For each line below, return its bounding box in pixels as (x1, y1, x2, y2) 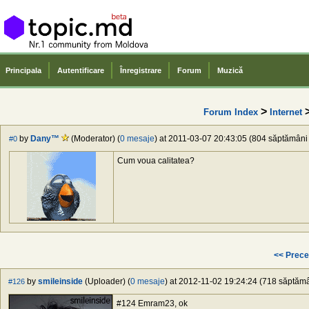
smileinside (38, 277, 83, 287)
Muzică (217, 66, 243, 74)
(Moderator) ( (69, 134, 120, 144)
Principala (6, 66, 41, 74)
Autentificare (57, 66, 104, 74)
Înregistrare (120, 66, 161, 74)
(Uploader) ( (83, 277, 130, 287)
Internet (269, 106, 302, 117)
